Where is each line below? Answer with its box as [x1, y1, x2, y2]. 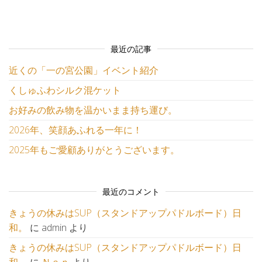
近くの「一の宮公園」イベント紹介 [9, 64, 158, 77]
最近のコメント [102, 186, 160, 197]
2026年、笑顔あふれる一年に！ [9, 123, 142, 136]
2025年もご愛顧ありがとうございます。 [9, 143, 180, 156]
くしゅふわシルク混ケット [9, 84, 121, 96]
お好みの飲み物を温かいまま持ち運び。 [9, 104, 177, 116]
